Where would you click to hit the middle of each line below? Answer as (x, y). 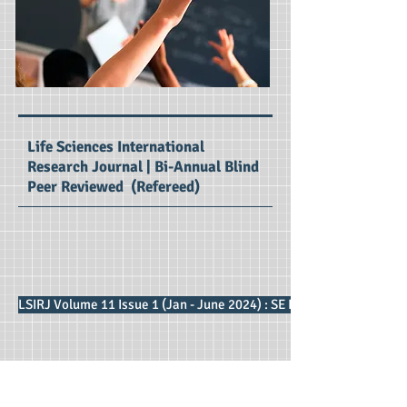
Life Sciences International (116, 147)
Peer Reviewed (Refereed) (114, 187)
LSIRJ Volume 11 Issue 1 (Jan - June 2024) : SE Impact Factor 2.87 (208, 304)
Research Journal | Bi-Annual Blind (143, 167)
